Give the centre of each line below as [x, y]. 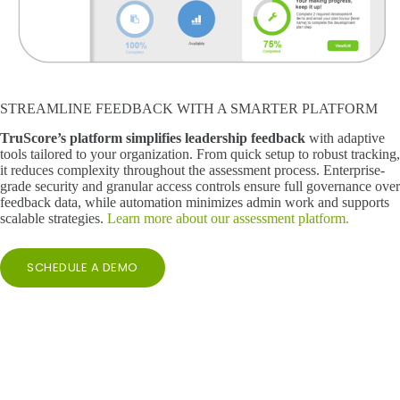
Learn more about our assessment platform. [228, 218]
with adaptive [347, 137]
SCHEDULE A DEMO [83, 267]
